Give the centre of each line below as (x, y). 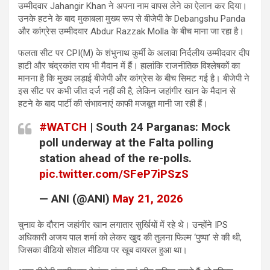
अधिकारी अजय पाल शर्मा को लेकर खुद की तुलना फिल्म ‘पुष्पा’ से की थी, (130, 237)
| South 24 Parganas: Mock (159, 127)
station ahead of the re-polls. (115, 158)
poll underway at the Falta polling (126, 142)
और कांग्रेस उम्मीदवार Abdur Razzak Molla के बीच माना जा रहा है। (131, 31)
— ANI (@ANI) (76, 198)
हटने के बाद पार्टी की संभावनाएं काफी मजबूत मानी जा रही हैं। (113, 103)
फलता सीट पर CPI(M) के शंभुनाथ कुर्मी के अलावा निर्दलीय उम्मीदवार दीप (134, 53)
